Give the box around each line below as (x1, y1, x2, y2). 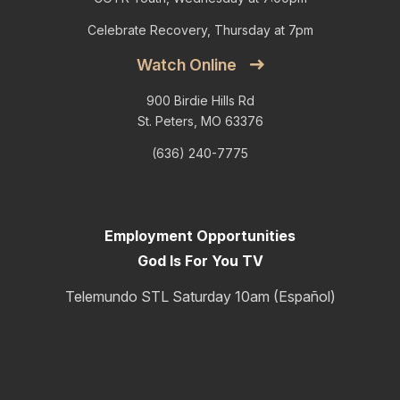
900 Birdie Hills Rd (146, 92, 254, 108)
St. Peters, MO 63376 (137, 112, 263, 129)
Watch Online (136, 54, 237, 74)
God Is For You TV (137, 251, 263, 270)
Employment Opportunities (104, 226, 296, 245)
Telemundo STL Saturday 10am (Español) (64, 287, 336, 306)
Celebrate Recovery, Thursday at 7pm (87, 22, 313, 38)
